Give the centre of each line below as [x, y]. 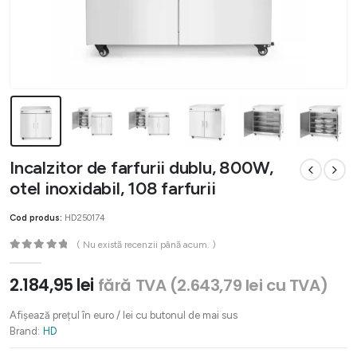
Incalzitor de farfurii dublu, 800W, [142, 167]
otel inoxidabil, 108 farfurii [113, 188]
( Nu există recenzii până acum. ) [147, 244]
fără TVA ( [137, 286]
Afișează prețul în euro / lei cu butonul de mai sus [124, 315]
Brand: [25, 331]
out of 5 [37, 258]
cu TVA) [295, 286]
